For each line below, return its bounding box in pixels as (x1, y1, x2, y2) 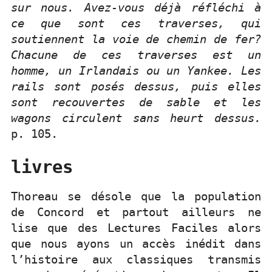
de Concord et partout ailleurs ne (11, 205, 261, 220)
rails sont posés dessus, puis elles (11, 80, 261, 94)
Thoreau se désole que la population (11, 189, 261, 204)
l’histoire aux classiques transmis (11, 253, 261, 267)
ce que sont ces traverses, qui (11, 16, 261, 31)
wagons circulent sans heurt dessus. (11, 111, 261, 126)
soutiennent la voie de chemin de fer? (11, 32, 261, 47)
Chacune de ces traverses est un (11, 48, 261, 63)
